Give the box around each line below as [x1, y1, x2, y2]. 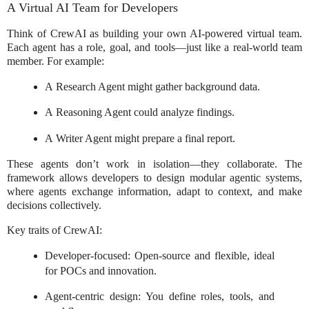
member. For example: [7, 54, 104, 67]
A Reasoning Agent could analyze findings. [44, 106, 235, 119]
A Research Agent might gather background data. [44, 80, 260, 92]
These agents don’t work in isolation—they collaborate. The [7, 158, 302, 170]
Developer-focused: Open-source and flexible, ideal [44, 249, 275, 261]
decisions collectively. [7, 199, 101, 211]
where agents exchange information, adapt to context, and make [7, 186, 302, 197]
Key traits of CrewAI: [7, 223, 102, 236]
